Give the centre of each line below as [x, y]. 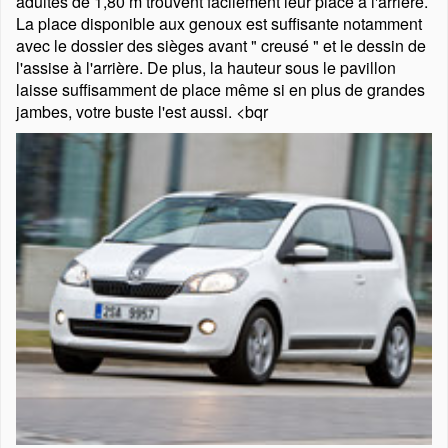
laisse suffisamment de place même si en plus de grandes [220, 89]
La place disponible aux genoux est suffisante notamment [219, 23]
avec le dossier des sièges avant [133, 45]
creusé [285, 45]
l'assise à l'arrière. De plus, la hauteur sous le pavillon [206, 67]
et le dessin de [372, 45]
